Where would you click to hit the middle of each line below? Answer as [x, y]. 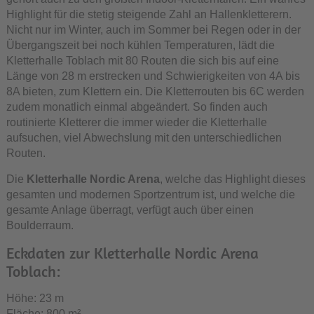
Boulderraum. [40, 225]
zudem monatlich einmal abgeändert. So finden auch [137, 107]
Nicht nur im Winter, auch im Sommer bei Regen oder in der [153, 30]
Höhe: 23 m [35, 298]
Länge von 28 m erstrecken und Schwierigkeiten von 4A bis [153, 76]
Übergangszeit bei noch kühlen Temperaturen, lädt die [140, 45]
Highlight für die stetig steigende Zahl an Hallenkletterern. [149, 14]
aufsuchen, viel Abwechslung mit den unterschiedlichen [144, 138]
